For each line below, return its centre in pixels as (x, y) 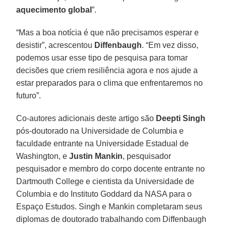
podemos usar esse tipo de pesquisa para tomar (102, 58)
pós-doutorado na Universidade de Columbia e (100, 131)
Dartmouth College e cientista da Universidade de (105, 181)
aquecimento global (54, 10)
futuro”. (29, 95)
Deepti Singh (181, 118)
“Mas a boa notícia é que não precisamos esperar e (108, 32)
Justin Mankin (96, 156)
